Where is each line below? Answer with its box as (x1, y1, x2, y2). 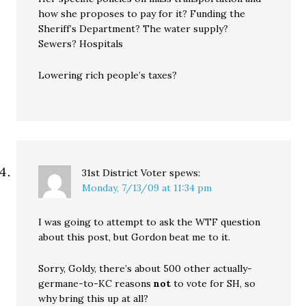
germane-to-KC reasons (38, 277, 154, 290)
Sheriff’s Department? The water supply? (38, 23, 229, 36)
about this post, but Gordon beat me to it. (38, 231, 231, 244)
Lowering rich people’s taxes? (38, 69, 178, 82)
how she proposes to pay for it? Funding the (38, 8, 246, 20)
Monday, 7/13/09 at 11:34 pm (82, 182, 212, 195)
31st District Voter (82, 167, 167, 180)
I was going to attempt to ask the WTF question (38, 216, 261, 229)
